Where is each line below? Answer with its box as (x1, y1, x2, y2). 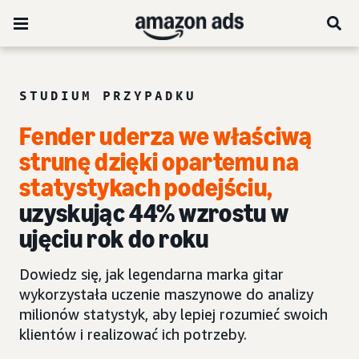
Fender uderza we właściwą (19, 121, 313, 151)
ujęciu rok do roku (19, 224, 209, 254)
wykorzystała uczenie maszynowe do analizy (19, 285, 313, 303)
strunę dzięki (19, 147, 163, 177)
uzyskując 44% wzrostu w (19, 198, 289, 228)
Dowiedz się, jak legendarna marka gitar (19, 265, 284, 283)
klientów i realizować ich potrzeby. (19, 325, 247, 343)
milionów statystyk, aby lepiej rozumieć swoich (19, 305, 328, 323)
